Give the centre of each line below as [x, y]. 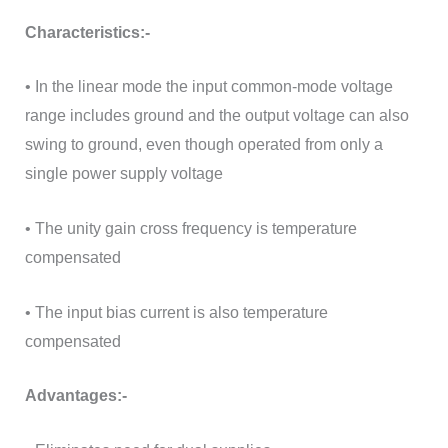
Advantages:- [77, 396]
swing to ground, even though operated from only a [203, 145]
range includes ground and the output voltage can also [216, 116]
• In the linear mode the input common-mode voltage [208, 87]
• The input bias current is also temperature [176, 312]
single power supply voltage [123, 174]
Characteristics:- [89, 32]
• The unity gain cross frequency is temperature [190, 228]
